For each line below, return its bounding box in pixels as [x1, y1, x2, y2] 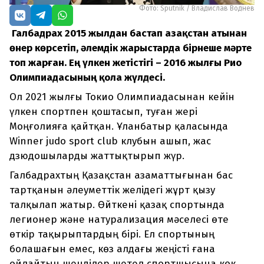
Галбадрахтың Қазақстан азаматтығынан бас [9, 169, 233, 182]
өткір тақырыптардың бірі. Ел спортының [9, 228, 214, 241]
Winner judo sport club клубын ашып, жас [9, 135, 211, 148]
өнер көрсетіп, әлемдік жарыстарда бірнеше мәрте [9, 42, 252, 55]
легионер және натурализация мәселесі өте [9, 213, 229, 226]
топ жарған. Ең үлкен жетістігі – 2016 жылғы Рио [9, 57, 242, 70]
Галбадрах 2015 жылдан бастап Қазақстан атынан [9, 27, 247, 40]
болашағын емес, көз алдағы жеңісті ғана [9, 243, 215, 256]
